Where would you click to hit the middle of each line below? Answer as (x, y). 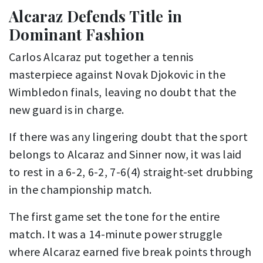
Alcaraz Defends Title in (96, 16)
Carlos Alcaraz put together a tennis (101, 57)
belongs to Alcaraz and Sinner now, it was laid (125, 154)
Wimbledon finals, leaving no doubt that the (123, 92)
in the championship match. (80, 190)
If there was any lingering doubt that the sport (129, 137)
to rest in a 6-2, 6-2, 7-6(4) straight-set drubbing (131, 172)
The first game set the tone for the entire (114, 217)
